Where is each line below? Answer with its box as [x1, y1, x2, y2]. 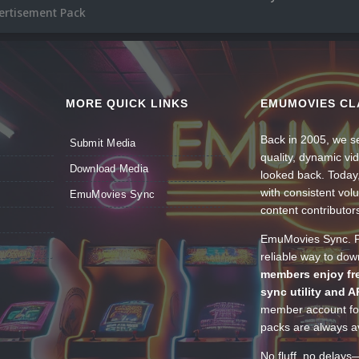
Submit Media [69, 137, 136, 150]
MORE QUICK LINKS [65, 97, 188, 111]
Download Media [69, 163, 149, 175]
